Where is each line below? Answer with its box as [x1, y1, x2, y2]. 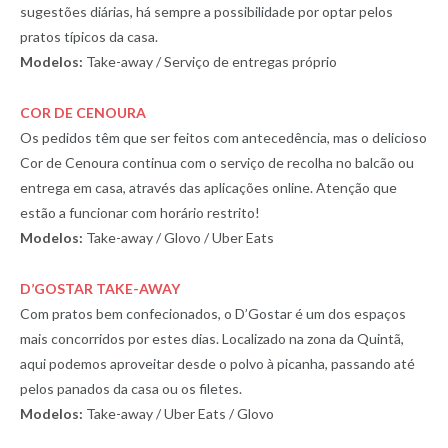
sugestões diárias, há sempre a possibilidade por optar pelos [20, 2, 393, 20]
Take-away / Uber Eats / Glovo [83, 404, 274, 422]
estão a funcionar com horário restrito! [20, 203, 260, 221]
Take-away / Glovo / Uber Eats [86, 228, 274, 246]
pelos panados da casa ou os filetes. [20, 379, 242, 397]
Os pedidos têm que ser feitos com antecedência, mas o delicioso [20, 128, 427, 146]
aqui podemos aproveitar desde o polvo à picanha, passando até [20, 354, 415, 372]
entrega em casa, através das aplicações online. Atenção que [20, 178, 397, 196]
